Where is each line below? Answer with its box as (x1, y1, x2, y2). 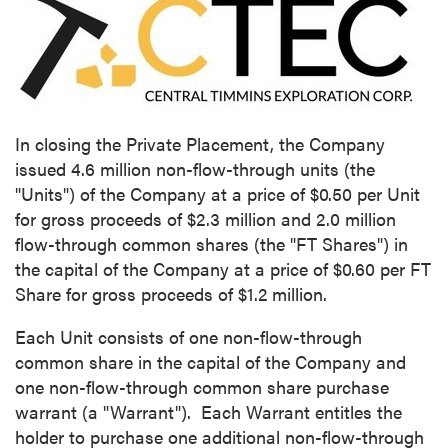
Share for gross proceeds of (15, 281, 238, 306)
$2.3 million (187, 206, 276, 231)
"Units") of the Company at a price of (15, 181, 310, 206)
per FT (375, 256, 431, 281)
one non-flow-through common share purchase (15, 374, 389, 399)
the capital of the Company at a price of (15, 256, 333, 281)
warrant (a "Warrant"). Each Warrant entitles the (15, 399, 402, 424)
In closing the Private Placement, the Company (15, 131, 385, 156)
